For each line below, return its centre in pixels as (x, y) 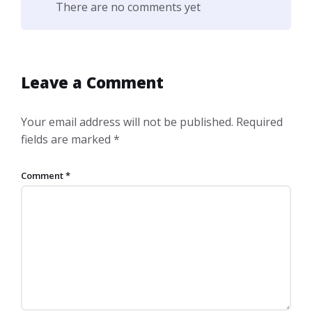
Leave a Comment (92, 82)
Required (259, 122)
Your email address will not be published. (127, 122)
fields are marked (67, 139)
